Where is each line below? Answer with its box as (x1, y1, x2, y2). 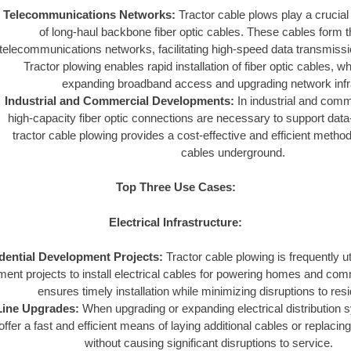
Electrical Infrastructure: (109, 215, 242, 229)
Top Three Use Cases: (115, 180, 236, 194)
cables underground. (181, 145, 286, 159)
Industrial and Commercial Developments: (5, 93, 235, 107)
